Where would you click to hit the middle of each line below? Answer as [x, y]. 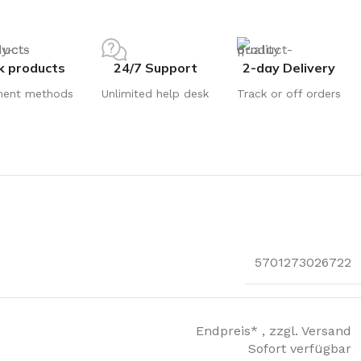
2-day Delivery [289, 67]
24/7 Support [155, 67]
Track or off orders [289, 93]
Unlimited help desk [155, 93]
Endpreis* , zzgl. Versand [274, 330]
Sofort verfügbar [300, 348]
